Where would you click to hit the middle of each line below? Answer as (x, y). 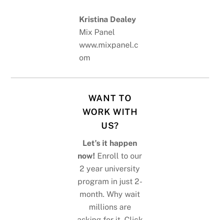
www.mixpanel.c (109, 45)
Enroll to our (119, 156)
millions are (110, 207)
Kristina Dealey (108, 20)
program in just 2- (110, 181)
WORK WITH (110, 111)
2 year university (110, 168)
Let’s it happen (110, 143)
